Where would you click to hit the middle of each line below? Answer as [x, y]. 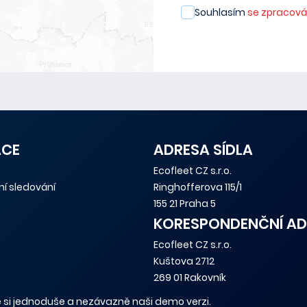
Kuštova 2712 [184, 261]
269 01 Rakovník [190, 278]
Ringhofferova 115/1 [198, 187]
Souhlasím [221, 12]
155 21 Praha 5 [185, 204]
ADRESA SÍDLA [203, 150]
